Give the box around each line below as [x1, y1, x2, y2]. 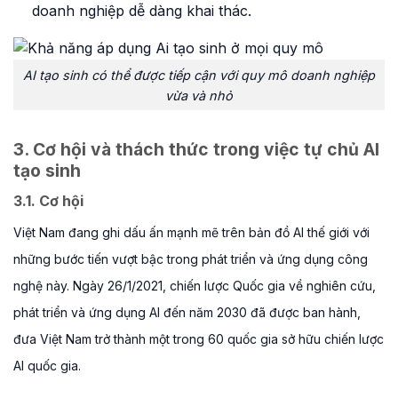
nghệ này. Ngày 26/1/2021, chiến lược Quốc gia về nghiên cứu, [13, 278, 376, 293]
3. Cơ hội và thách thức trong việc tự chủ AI [13, 139, 379, 161]
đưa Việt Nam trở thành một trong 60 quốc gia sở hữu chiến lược [13, 331, 384, 346]
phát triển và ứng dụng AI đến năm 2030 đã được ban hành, [13, 305, 361, 320]
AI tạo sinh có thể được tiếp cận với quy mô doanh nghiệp [23, 67, 375, 83]
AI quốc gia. [13, 358, 81, 373]
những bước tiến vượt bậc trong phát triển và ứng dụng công [13, 251, 368, 267]
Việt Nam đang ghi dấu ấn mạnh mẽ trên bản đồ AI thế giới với [13, 225, 370, 240]
